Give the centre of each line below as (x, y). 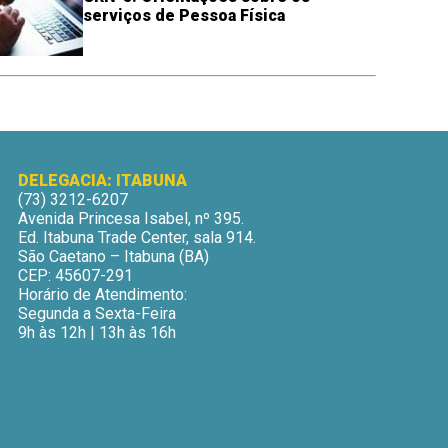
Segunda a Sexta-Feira (97, 313)
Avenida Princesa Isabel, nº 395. (131, 218)
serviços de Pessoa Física (183, 15)
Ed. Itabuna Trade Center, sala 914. (137, 237)
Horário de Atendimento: (103, 294)
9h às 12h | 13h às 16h (97, 332)
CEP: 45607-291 (76, 275)
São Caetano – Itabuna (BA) (114, 256)
